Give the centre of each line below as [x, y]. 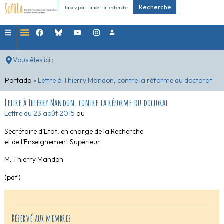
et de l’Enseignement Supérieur [52, 142]
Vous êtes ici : [33, 60]
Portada [18, 80]
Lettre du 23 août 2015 [39, 114]
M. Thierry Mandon [34, 160]
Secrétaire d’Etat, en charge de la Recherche [74, 131]
